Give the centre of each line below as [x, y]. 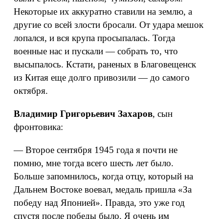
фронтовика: [38, 127]
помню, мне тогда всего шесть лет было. [94, 163]
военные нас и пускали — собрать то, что [96, 51]
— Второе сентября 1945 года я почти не [96, 150]
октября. [31, 91]
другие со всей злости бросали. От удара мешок [109, 25]
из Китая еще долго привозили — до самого [102, 77]
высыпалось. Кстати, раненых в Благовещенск [105, 64]
